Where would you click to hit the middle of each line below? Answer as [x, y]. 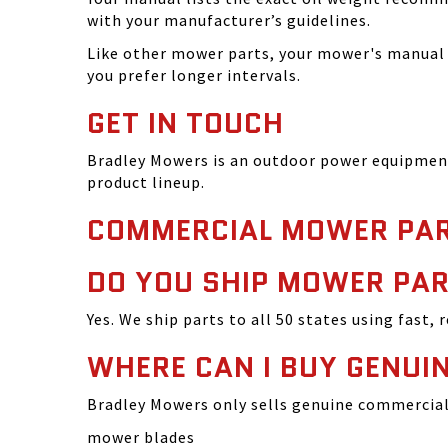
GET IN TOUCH [185, 123]
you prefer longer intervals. [194, 75]
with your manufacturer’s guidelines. [229, 20]
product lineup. [146, 182]
